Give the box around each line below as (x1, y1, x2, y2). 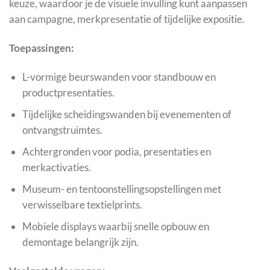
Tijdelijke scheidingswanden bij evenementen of (22, 107, 231, 121)
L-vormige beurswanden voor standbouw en (22, 70, 216, 83)
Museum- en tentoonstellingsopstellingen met (22, 182, 221, 195)
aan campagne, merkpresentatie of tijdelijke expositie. (9, 13, 245, 26)
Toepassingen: (9, 41, 74, 54)
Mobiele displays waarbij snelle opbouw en (22, 220, 209, 233)
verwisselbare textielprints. (22, 198, 142, 211)
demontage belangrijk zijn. (22, 236, 139, 248)
